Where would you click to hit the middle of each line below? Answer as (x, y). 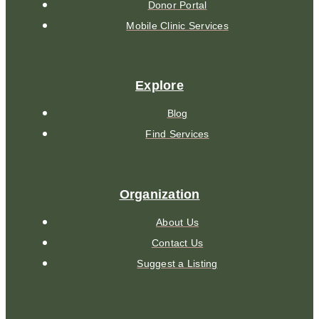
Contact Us (177, 242)
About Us (177, 222)
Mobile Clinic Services (177, 25)
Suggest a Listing (177, 263)
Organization (159, 194)
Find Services (177, 134)
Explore (159, 85)
